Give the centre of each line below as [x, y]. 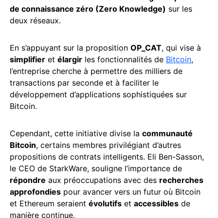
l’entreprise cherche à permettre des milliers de [96, 71]
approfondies [35, 191]
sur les [179, 9]
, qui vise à [181, 47]
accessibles [156, 203]
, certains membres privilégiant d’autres [109, 145]
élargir [70, 59]
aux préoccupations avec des [102, 180]
